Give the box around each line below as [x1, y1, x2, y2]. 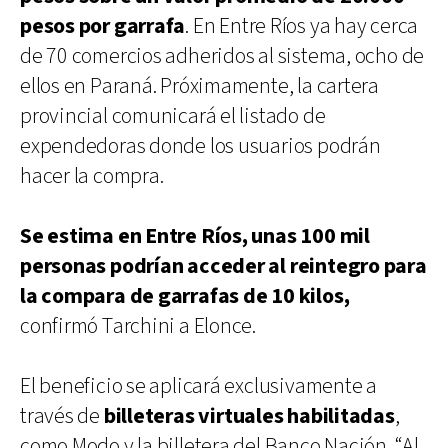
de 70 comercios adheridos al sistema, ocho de [20, 41, 425, 71]
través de [20, 401, 104, 431]
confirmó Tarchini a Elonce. [20, 311, 257, 341]
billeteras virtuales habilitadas [103, 401, 395, 431]
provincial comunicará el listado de [20, 101, 326, 131]
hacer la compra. [20, 161, 164, 191]
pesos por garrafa [20, 11, 186, 41]
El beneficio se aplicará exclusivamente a [20, 371, 377, 401]
